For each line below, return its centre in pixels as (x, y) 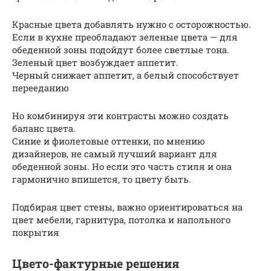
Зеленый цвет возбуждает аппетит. (95, 63)
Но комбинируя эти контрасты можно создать (120, 116)
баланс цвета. (44, 129)
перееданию (41, 88)
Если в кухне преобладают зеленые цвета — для (125, 37)
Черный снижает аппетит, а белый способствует (126, 75)
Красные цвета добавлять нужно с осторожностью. (132, 24)
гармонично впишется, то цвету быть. (102, 179)
